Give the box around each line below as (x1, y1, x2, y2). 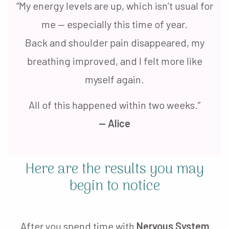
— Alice (99, 117, 130, 129)
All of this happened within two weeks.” (29, 98, 200, 111)
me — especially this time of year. (41, 17, 188, 30)
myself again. (85, 73, 144, 85)
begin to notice (69, 174, 160, 198)
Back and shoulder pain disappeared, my (25, 36, 204, 49)
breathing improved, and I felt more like (27, 54, 202, 67)
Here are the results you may (25, 157, 204, 181)
